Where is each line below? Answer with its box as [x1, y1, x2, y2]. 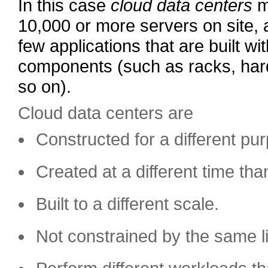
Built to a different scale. [36, 194, 219, 214]
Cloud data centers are [18, 103, 193, 123]
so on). [18, 77, 71, 96]
